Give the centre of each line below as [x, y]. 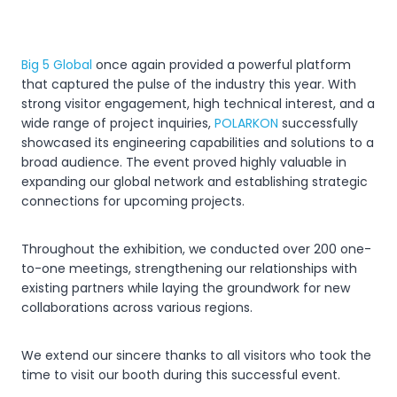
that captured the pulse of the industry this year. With [189, 84]
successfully [318, 123]
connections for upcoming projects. [133, 201]
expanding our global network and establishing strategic [195, 181]
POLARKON [246, 123]
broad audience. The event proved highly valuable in [184, 162]
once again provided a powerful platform [222, 64]
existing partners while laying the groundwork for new [186, 288]
